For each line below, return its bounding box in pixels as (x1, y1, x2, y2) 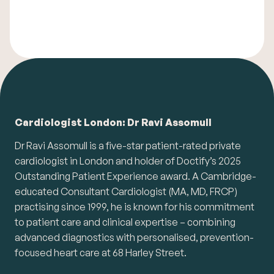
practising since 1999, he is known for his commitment (15, 200, 254, 213)
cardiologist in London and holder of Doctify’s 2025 (15, 154, 241, 167)
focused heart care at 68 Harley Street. (15, 246, 187, 259)
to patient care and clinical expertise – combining (15, 215, 235, 228)
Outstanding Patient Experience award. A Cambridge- (15, 169, 256, 182)
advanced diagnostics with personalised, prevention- (15, 231, 254, 243)
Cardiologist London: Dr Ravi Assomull (15, 116, 212, 128)
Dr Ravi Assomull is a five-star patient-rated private (15, 139, 241, 152)
